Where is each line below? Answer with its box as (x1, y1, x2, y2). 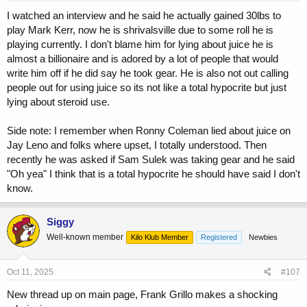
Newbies (249, 232, 278, 241)
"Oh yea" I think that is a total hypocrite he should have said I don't (7, 167, 300, 180)
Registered (201, 232, 237, 241)
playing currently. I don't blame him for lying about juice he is (7, 38, 273, 50)
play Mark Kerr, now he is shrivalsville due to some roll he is (7, 23, 273, 36)
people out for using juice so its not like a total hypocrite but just (7, 81, 286, 93)
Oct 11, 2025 (7, 267, 53, 278)
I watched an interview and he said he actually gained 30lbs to (7, 9, 281, 21)
